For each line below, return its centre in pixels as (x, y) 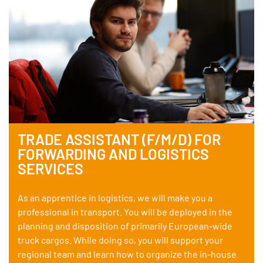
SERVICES (50, 168)
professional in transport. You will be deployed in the (125, 211)
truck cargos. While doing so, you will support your (120, 240)
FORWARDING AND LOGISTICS (113, 154)
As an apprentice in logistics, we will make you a (115, 197)
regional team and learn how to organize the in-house (127, 254)
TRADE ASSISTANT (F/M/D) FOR (119, 139)
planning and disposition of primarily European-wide (125, 225)
